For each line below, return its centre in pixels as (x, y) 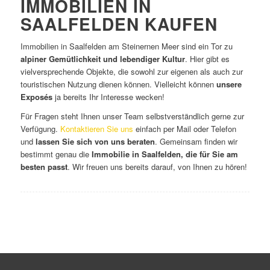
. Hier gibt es (207, 59)
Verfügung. (40, 129)
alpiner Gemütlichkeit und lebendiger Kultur (102, 59)
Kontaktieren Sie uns (96, 129)
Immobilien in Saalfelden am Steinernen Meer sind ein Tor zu (126, 46)
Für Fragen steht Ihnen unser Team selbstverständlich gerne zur (132, 116)
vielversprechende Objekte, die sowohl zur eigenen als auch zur (131, 72)
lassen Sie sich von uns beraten (95, 142)
